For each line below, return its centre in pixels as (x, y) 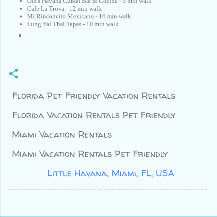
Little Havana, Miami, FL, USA (111, 173)
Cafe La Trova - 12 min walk (64, 9)
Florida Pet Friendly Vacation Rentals (94, 96)
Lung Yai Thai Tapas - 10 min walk (73, 24)
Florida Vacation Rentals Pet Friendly (94, 115)
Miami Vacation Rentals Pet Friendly (90, 154)
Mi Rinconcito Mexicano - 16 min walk (79, 16)
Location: (28, 173)
